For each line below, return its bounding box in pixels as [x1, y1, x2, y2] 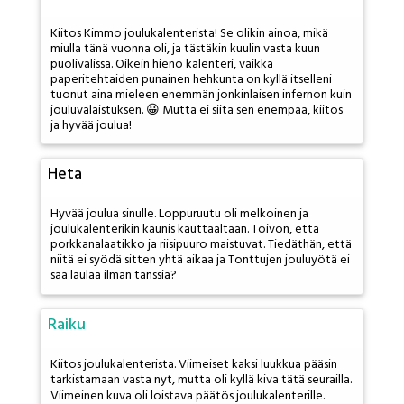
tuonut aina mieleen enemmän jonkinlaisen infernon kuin [50, 84, 352, 106]
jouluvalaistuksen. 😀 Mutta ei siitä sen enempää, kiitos [50, 99, 343, 121]
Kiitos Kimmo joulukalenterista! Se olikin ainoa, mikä [50, 23, 328, 44]
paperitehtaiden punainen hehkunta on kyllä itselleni [50, 69, 332, 90]
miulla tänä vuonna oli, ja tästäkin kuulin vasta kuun [50, 38, 320, 60]
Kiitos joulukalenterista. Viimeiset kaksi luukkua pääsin [50, 353, 337, 375]
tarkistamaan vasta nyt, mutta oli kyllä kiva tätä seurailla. [50, 369, 352, 390]
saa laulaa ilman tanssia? [50, 265, 177, 287]
